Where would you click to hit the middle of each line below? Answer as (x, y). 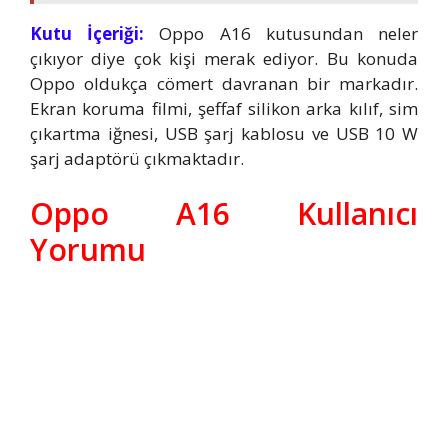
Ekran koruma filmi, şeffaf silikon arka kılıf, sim (224, 108)
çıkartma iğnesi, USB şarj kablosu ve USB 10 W (224, 133)
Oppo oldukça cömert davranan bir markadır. (224, 83)
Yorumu (88, 250)
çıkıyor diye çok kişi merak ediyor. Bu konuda (224, 58)
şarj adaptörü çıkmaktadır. (137, 158)
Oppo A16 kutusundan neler (281, 33)
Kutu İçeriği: (87, 33)
